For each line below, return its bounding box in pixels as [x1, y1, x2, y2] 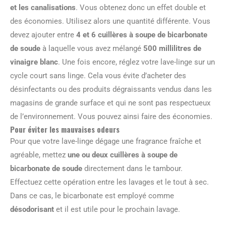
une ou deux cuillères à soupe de [68, 150, 178, 159]
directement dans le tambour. [82, 164, 183, 173]
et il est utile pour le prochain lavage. [54, 205, 180, 214]
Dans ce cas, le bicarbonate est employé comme [10, 191, 174, 200]
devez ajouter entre [10, 30, 74, 39]
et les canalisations [10, 3, 76, 12]
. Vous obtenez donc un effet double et [76, 3, 206, 12]
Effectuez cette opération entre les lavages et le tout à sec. [10, 178, 209, 187]
